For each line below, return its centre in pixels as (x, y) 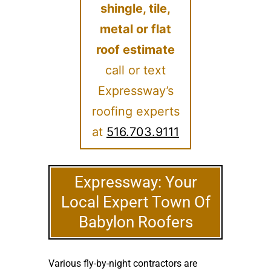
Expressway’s (135, 91)
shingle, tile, (135, 8)
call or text (135, 70)
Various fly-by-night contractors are (123, 263)
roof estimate (135, 50)
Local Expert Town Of (135, 202)
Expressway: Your (135, 182)
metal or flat (135, 29)
